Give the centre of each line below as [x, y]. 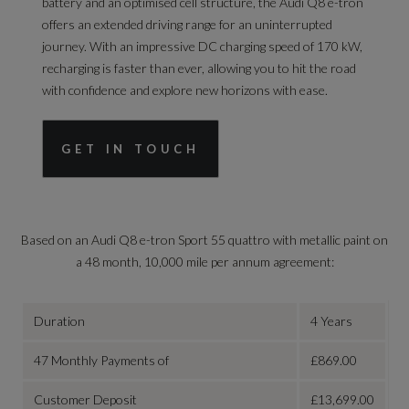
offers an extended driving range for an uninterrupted [188, 25]
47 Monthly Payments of [102, 361]
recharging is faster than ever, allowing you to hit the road [199, 68]
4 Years [332, 321]
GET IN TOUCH [131, 149]
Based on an [56, 240]
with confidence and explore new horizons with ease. [185, 90]
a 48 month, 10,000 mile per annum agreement [203, 262]
